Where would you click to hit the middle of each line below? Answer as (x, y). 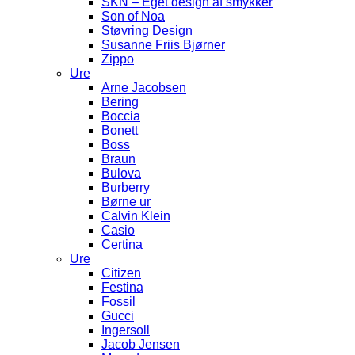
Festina (122, 288)
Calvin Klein (136, 216)
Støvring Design (147, 31)
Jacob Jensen (141, 345)
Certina (122, 245)
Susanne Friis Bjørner (163, 45)
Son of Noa (133, 17)
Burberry (126, 188)
